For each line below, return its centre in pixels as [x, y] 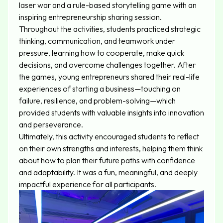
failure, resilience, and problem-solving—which [97, 101]
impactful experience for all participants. [88, 184]
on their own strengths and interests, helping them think [111, 149]
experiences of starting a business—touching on [100, 89]
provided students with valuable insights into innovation [111, 113]
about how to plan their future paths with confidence [107, 161]
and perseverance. [51, 125]
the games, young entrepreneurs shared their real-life [109, 77]
